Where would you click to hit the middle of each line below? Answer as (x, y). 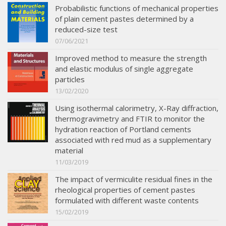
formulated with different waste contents (127, 201)
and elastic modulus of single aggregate (124, 69)
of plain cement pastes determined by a (124, 19)
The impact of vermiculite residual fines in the (134, 179)
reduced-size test (86, 30)
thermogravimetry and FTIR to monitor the (130, 119)
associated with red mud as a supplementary (133, 140)
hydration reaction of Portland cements (123, 129)
